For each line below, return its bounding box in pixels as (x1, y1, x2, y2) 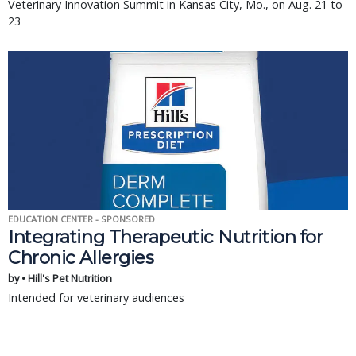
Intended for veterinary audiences (8, 290, 184, 305)
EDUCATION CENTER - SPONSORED (8, 213, 155, 225)
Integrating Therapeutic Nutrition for (8, 226, 323, 248)
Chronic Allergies (8, 246, 154, 269)
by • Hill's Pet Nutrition (8, 271, 112, 285)
